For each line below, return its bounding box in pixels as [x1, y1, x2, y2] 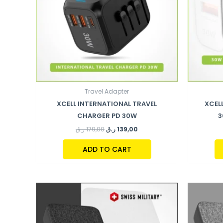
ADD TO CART [82, 144, 131, 154]
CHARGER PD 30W [77, 111, 137, 121]
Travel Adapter [85, 87, 129, 96]
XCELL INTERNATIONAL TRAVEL [57, 99, 157, 109]
